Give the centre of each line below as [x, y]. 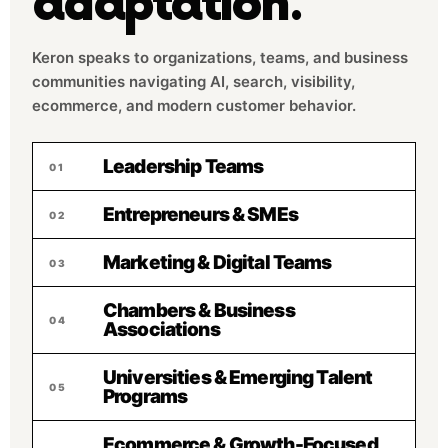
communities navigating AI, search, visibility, [193, 81]
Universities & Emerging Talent [238, 377]
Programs [145, 396]
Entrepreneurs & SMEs [200, 214]
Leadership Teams [183, 166]
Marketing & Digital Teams [217, 262]
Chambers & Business [199, 310]
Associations [161, 329]
